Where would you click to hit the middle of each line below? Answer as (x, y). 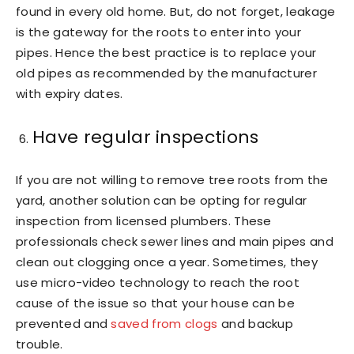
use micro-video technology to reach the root (158, 282)
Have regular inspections (146, 137)
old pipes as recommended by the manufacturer (167, 73)
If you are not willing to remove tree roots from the (172, 179)
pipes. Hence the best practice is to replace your (166, 52)
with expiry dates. (70, 93)
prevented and (64, 323)
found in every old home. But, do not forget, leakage (176, 11)
